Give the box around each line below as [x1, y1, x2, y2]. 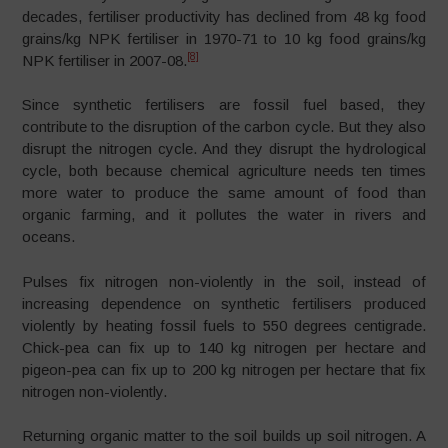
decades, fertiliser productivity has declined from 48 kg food [22, 7, 426, 25]
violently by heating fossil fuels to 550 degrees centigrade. [22, 316, 426, 334]
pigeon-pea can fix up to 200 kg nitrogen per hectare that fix [22, 360, 426, 378]
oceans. [22, 228, 76, 246]
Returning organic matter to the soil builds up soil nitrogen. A [22, 427, 426, 445]
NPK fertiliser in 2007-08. [22, 51, 188, 69]
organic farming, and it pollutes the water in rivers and [22, 206, 426, 224]
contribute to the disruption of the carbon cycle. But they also [22, 118, 426, 136]
